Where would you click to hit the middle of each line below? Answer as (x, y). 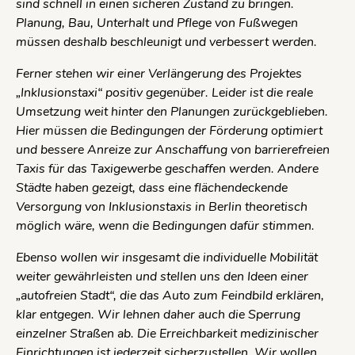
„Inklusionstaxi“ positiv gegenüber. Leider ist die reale (164, 92)
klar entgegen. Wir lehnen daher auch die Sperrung (158, 314)
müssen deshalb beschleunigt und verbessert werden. (166, 42)
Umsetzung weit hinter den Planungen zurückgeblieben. (172, 111)
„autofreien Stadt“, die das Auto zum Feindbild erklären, (170, 295)
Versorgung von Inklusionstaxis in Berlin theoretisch (162, 206)
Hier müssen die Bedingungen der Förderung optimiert (169, 130)
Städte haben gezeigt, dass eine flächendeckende (152, 187)
